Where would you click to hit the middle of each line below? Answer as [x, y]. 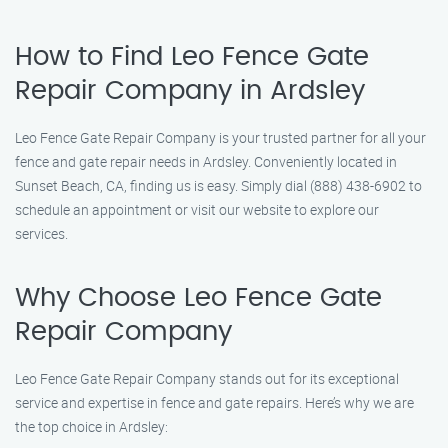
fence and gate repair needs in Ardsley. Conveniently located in [206, 161]
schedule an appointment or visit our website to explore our [197, 209]
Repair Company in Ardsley [190, 91]
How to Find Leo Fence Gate [192, 57]
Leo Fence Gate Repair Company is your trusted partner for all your [220, 137]
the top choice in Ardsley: [91, 426]
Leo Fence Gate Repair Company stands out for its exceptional [207, 378]
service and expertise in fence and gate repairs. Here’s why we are [214, 402]
